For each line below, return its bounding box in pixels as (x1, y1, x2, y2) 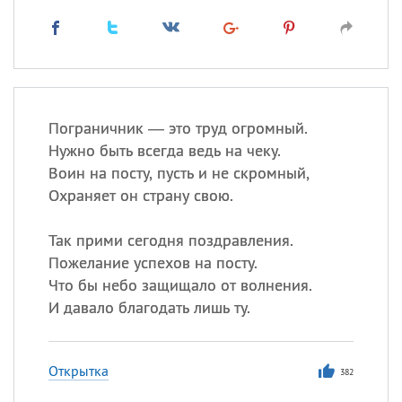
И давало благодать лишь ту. (48, 297, 250, 318)
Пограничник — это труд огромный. (48, 118, 308, 138)
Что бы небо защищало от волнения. (48, 275, 312, 295)
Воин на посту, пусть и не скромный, (48, 162, 310, 183)
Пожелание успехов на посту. (48, 252, 258, 273)
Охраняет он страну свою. (48, 185, 233, 205)
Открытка (48, 362, 109, 380)
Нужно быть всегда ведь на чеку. (48, 140, 281, 161)
